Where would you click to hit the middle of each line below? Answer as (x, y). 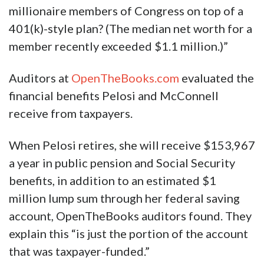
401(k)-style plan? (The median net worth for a (131, 29)
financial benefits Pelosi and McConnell (114, 96)
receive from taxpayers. (71, 113)
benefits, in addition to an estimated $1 (113, 181)
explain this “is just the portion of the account (128, 234)
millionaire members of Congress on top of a (126, 11)
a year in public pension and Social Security (122, 163)
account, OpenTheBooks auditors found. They (130, 216)
